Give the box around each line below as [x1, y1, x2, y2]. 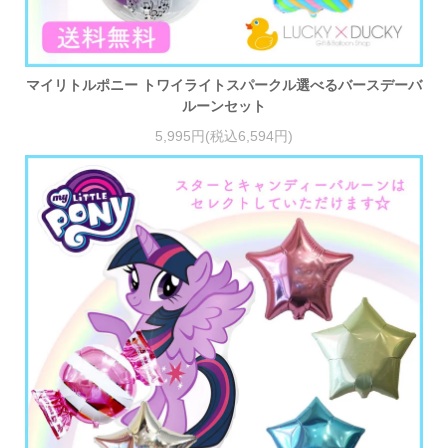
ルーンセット [182, 98, 266, 115]
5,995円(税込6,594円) [155, 127, 293, 144]
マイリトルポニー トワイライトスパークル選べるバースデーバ [26, 77, 422, 94]
